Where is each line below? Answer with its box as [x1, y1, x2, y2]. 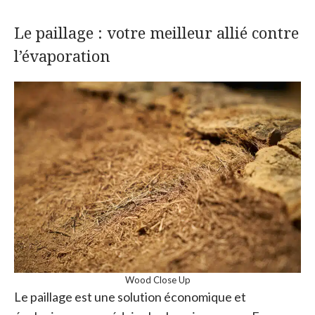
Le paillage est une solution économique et [14, 289, 246, 305]
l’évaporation [14, 45, 110, 67]
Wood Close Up [124, 274, 191, 286]
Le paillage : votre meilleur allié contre [14, 22, 299, 44]
